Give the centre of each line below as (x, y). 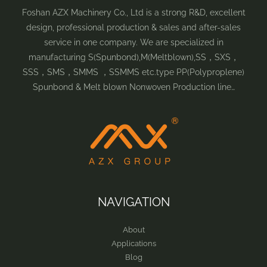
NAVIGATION (133, 202)
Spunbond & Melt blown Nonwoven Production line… (133, 87)
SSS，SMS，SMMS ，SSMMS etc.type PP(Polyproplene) (133, 72)
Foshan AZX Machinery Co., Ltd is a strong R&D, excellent (133, 12)
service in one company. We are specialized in (133, 42)
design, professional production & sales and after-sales (133, 27)
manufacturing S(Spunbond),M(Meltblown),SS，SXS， (133, 57)
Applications (133, 244)
